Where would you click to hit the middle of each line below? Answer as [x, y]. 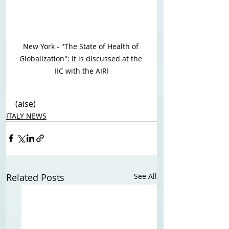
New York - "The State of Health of [82, 46]
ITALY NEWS [26, 116]
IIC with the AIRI [82, 71]
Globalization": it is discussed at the [82, 58]
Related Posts [35, 177]
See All [145, 176]
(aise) [26, 104]
